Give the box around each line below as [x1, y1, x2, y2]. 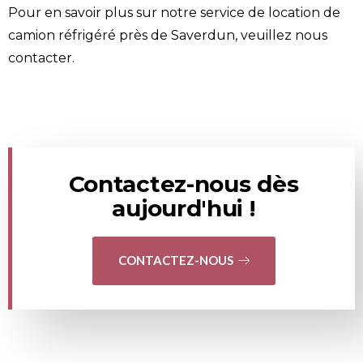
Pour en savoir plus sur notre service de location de [8, 4, 340, 20]
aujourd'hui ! [112, 194, 255, 222]
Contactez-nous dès [68, 169, 299, 198]
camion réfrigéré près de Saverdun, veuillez [8, 27, 295, 43]
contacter [8, 49, 72, 66]
